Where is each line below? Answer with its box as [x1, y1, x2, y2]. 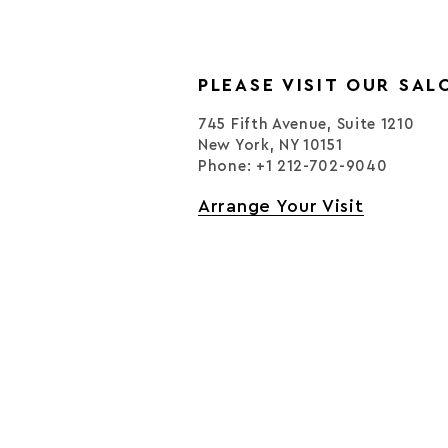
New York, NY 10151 [198, 138, 343, 153]
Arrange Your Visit [198, 197, 364, 215]
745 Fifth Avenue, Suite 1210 [198, 117, 415, 132]
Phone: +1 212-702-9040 [198, 159, 388, 174]
